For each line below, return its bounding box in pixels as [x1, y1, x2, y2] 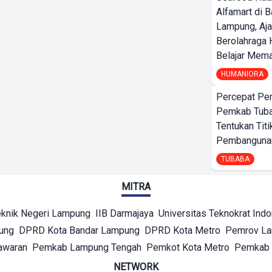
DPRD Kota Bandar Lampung [19, 225, 140, 236]
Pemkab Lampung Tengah [32, 242, 141, 253]
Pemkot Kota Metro [146, 242, 229, 253]
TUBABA [221, 155, 250, 163]
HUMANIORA [221, 70, 263, 78]
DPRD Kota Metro [144, 225, 220, 236]
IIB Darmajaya [95, 208, 154, 219]
